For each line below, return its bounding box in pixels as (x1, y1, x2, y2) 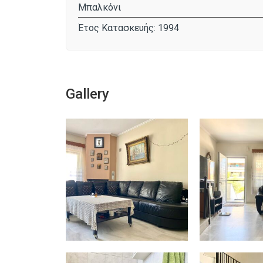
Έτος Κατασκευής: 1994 (78, 22, 179, 33)
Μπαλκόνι (78, 1, 121, 13)
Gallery (66, 85, 109, 102)
